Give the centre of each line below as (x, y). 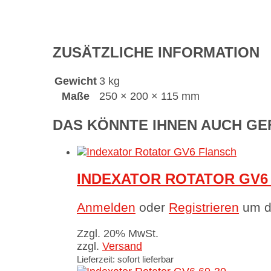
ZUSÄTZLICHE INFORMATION (156, 52)
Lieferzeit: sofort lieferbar (125, 259)
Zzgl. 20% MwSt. (118, 233)
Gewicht (76, 81)
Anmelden (106, 207)
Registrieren (204, 207)
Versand (122, 246)
